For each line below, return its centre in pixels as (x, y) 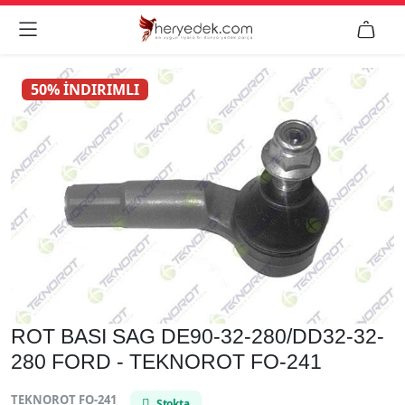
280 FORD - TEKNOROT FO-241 (166, 361)
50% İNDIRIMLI (85, 89)
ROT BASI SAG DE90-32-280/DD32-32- (198, 336)
